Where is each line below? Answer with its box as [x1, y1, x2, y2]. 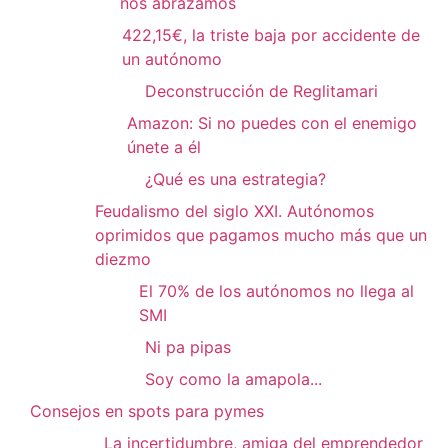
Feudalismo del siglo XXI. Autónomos [94, 201, 374, 222]
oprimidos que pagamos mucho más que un [94, 225, 427, 246]
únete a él [127, 137, 202, 158]
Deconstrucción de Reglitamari [145, 81, 378, 102]
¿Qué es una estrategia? [145, 169, 326, 190]
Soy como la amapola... [145, 369, 322, 390]
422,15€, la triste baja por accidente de [121, 25, 420, 46]
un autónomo [121, 49, 222, 70]
